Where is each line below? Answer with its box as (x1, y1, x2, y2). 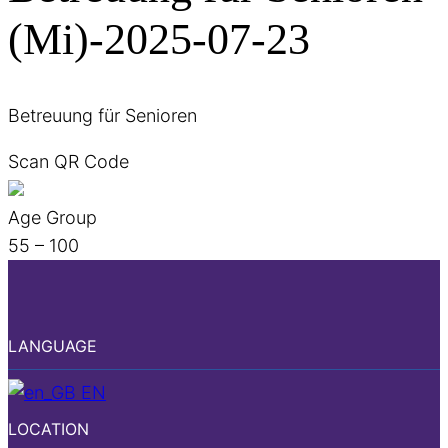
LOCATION (8, 419, 89, 440)
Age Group (8, 207, 97, 229)
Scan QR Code (8, 151, 129, 173)
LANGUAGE (8, 336, 97, 357)
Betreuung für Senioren (8, 105, 197, 127)
